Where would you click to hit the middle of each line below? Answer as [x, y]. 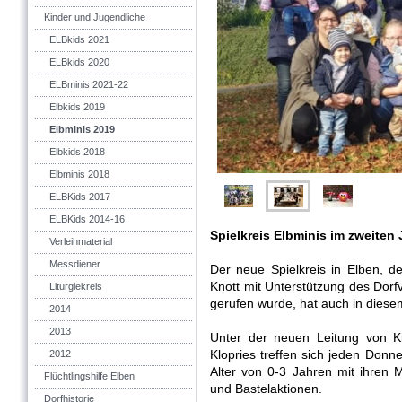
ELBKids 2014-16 [87, 219]
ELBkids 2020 [79, 62]
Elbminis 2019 [82, 129]
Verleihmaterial [81, 241]
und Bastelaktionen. [266, 389]
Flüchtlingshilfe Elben [89, 376]
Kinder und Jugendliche [95, 17]
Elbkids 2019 [77, 107]
